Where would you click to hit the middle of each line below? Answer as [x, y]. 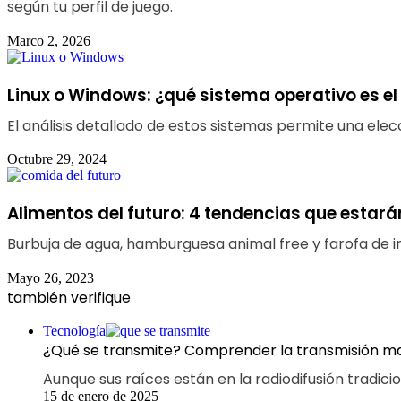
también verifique [69, 297]
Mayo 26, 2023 [51, 277]
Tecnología [74, 330]
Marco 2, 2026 [49, 40]
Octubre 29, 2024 [57, 159]
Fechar [26, 315]
